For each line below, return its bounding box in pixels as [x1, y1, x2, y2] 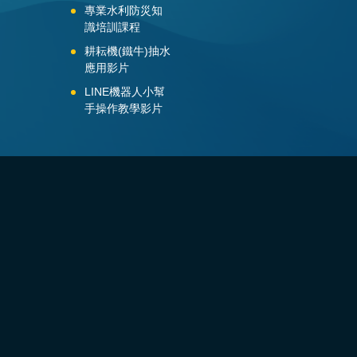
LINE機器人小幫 [84, 84, 165, 98]
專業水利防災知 [84, 3, 163, 17]
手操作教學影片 [84, 101, 163, 115]
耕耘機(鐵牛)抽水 [84, 44, 171, 57]
